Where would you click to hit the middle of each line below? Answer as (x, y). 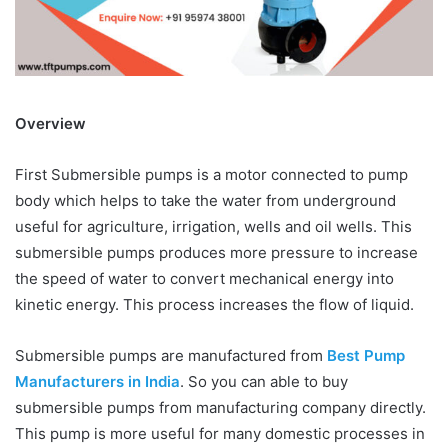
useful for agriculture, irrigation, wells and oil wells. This (213, 226)
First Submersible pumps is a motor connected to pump (211, 174)
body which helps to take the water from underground (205, 200)
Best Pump (366, 355)
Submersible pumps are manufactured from (171, 355)
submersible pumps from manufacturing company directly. (220, 407)
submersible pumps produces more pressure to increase (216, 252)
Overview (50, 123)
